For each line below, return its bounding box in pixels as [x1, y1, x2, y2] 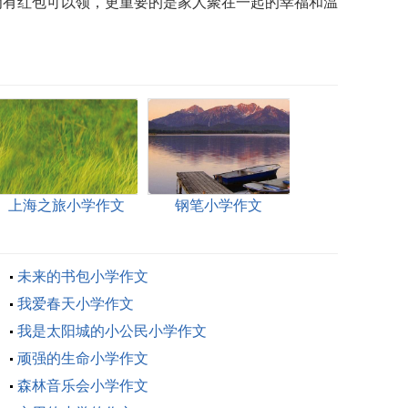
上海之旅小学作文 [7, 198, 125, 213]
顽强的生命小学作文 [16, 351, 148, 366]
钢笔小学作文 [174, 198, 262, 213]
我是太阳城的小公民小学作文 [16, 323, 207, 339]
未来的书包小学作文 [16, 269, 148, 284]
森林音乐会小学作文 [16, 378, 148, 393]
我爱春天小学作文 [16, 296, 134, 311]
